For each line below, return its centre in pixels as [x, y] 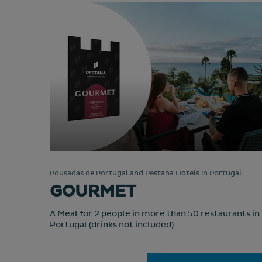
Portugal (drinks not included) [111, 225]
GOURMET [93, 191]
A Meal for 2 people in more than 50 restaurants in [154, 214]
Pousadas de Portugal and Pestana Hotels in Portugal [145, 173]
